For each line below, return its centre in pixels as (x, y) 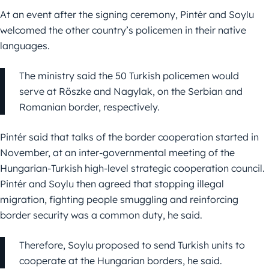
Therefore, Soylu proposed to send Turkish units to (132, 245)
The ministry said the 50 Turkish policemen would (129, 76)
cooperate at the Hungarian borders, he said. (121, 261)
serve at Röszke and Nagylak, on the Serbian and (131, 92)
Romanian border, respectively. (89, 107)
